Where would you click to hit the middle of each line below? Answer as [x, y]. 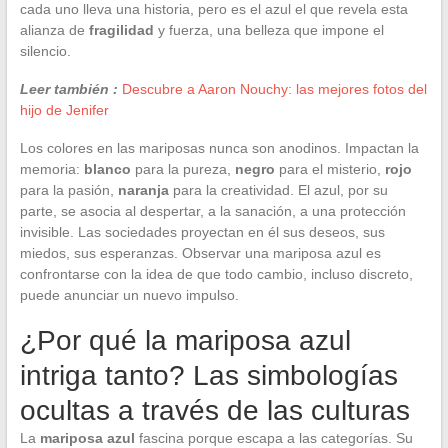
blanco [107, 168]
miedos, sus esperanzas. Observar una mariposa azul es [200, 252]
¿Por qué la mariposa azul [185, 340]
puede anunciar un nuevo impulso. [129, 294]
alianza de [54, 29]
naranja [143, 189]
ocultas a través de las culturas [214, 410]
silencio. [45, 50]
